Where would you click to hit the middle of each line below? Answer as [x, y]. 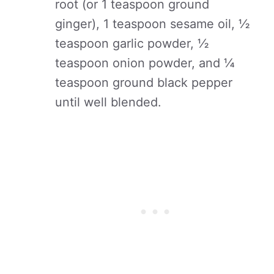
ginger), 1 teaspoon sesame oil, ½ [153, 24]
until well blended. [108, 102]
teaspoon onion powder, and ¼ [145, 63]
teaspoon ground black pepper [144, 83]
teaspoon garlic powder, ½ [132, 43]
